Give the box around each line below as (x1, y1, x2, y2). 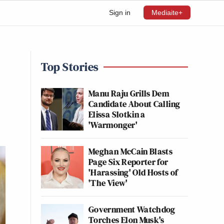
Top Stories (41, 58, 98, 75)
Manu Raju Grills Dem (88, 87, 169, 99)
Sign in (109, 8, 130, 16)
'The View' (88, 176, 128, 189)
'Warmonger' (88, 118, 137, 131)
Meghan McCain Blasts (88, 145, 173, 157)
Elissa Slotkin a (88, 108, 145, 120)
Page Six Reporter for (88, 155, 168, 168)
